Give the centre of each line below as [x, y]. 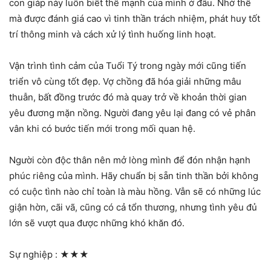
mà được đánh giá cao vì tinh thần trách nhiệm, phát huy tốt [135, 18]
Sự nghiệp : [34, 254]
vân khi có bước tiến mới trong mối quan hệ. [102, 128]
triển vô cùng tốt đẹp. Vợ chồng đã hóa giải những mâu [125, 81]
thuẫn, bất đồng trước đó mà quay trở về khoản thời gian [128, 97]
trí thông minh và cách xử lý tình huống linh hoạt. [113, 34]
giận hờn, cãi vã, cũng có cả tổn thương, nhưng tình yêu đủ [133, 207]
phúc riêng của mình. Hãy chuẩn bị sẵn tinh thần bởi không [134, 175]
